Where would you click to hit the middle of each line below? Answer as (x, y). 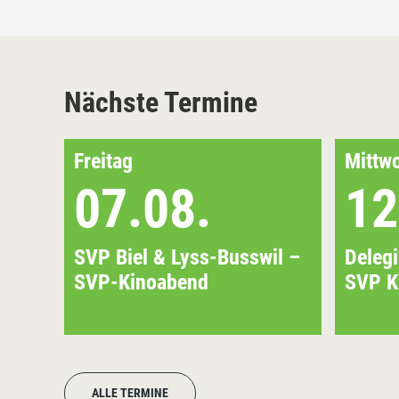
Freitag (103, 161)
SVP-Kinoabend (141, 282)
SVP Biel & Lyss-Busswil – (187, 257)
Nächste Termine (161, 102)
